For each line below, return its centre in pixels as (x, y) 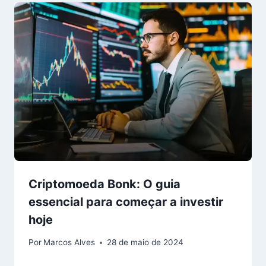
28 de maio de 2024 (145, 243)
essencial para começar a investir (126, 202)
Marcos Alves (69, 243)
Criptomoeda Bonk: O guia (104, 184)
